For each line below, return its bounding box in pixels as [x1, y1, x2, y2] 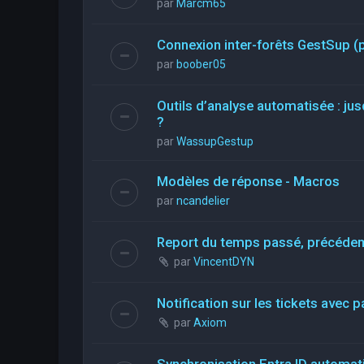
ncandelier [176, 193, 230, 207]
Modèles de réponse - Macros [157, 172, 340, 189]
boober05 [176, 57, 226, 71]
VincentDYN [193, 254, 254, 268]
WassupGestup [176, 134, 253, 148]
